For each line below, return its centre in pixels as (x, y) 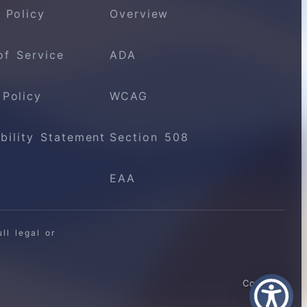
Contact (263, 283)
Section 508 (149, 137)
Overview (139, 13)
